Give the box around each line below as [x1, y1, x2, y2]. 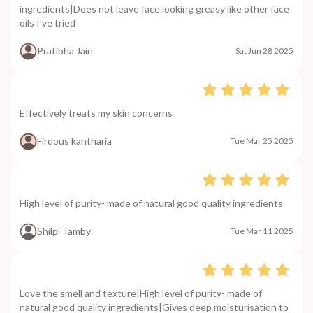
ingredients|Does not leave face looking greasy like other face [20, 2, 289, 15]
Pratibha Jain [37, 45, 93, 57]
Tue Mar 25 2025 [231, 136, 293, 147]
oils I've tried [20, 16, 75, 29]
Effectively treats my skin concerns [20, 106, 173, 119]
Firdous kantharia [37, 135, 112, 147]
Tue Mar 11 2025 [231, 226, 293, 237]
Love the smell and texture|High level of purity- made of [20, 286, 262, 299]
